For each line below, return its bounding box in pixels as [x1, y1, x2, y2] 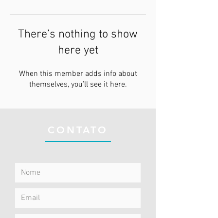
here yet [57, 44, 98, 57]
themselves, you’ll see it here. [29, 80, 127, 90]
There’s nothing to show [18, 28, 138, 41]
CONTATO [48, 124, 108, 136]
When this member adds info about [18, 69, 137, 79]
